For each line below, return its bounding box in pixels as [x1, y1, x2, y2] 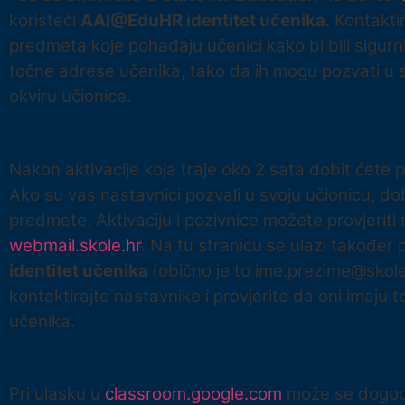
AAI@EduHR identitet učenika [80, 9, 325, 31]
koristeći [9, 9, 80, 31]
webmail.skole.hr [9, 234, 141, 256]
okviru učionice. [9, 85, 131, 107]
